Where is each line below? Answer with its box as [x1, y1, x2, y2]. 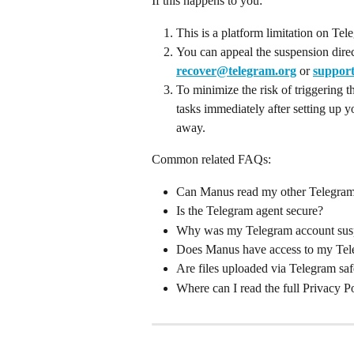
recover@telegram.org [176, 64, 296, 78]
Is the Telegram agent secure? [176, 204, 323, 218]
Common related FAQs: [152, 153, 271, 167]
